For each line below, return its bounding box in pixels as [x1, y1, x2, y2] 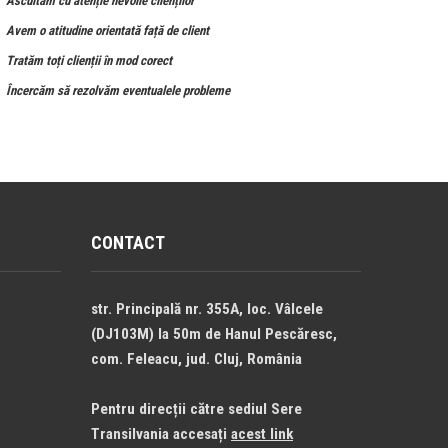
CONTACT [91, 232, 165, 253]
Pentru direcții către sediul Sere [91, 400, 302, 418]
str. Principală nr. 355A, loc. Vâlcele [91, 300, 323, 318]
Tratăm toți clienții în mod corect [6, 53, 172, 68]
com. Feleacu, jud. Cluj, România [91, 350, 302, 368]
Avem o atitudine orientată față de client [6, 23, 209, 38]
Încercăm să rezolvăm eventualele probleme [6, 83, 230, 98]
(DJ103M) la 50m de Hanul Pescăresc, [91, 325, 337, 343]
